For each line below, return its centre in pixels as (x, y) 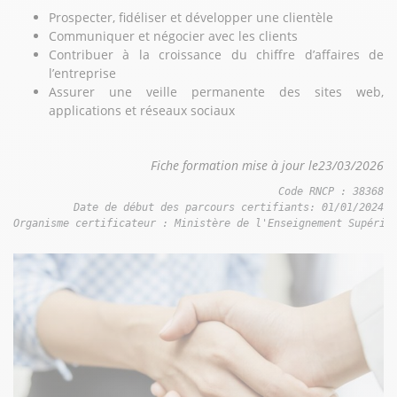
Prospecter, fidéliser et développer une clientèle (191, 18)
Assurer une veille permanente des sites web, (216, 92)
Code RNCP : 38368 (331, 192)
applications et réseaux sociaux (144, 111)
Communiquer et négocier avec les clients (173, 36)
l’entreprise (82, 74)
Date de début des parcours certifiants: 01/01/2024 (229, 208)
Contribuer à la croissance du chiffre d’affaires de (216, 55)
